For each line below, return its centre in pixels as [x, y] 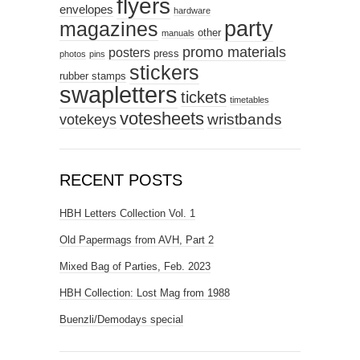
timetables [250, 99]
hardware [192, 10]
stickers [164, 72]
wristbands [245, 119]
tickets [204, 96]
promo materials [234, 51]
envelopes [86, 9]
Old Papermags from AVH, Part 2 [137, 239]
